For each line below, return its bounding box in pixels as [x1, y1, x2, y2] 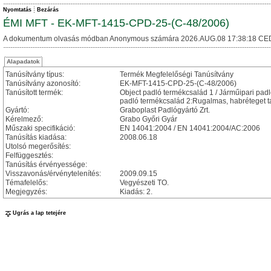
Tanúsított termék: [5, 88, 63, 97]
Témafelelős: [5, 178, 48, 187]
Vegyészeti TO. [120, 178, 169, 187]
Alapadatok [7, 57, 40, 65]
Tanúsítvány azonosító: [5, 79, 80, 88]
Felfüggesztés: [5, 151, 53, 160]
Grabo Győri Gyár [120, 115, 177, 123]
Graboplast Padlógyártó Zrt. [120, 106, 210, 114]
